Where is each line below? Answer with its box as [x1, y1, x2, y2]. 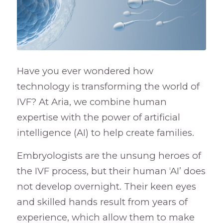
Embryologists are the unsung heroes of [16, 150, 201, 162]
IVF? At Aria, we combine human [16, 96, 167, 108]
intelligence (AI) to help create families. [16, 126, 194, 138]
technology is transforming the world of [16, 80, 200, 92]
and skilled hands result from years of [16, 196, 188, 208]
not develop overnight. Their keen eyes [16, 181, 196, 193]
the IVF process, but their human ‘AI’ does [16, 165, 206, 177]
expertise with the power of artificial [16, 111, 180, 123]
